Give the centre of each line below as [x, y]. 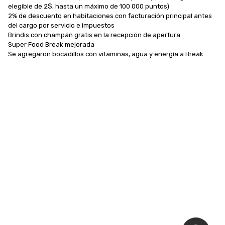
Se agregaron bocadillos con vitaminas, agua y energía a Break [106, 54]
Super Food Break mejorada [51, 44]
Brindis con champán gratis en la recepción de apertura [94, 35]
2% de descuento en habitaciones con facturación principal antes [110, 16]
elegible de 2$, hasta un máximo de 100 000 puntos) [89, 6]
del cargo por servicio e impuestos [61, 25]
